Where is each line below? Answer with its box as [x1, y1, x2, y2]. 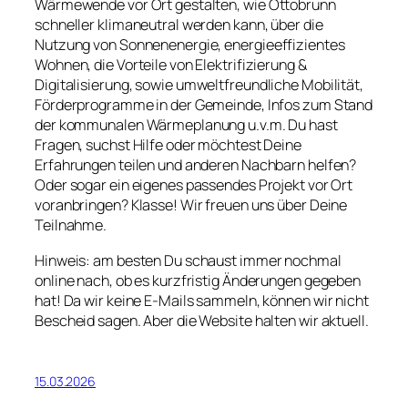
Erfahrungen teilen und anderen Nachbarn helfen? [35, 155, 357, 176]
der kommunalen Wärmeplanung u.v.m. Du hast [35, 115, 338, 136]
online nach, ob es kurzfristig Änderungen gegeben [35, 270, 362, 291]
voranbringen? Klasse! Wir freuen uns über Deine [35, 195, 348, 216]
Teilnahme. [35, 215, 107, 236]
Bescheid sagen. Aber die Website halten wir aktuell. [35, 310, 369, 331]
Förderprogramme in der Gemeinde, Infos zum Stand [35, 95, 373, 116]
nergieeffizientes [232, 35, 345, 56]
